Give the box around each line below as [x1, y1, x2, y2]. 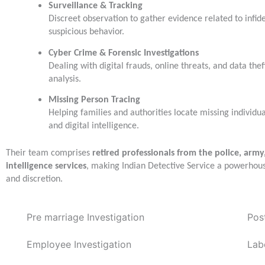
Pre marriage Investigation [27, 211, 144, 223]
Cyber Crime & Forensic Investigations [49, 48, 199, 58]
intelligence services [6, 161, 86, 172]
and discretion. [6, 174, 63, 185]
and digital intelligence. [49, 121, 139, 131]
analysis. [49, 74, 81, 84]
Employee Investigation [27, 238, 131, 250]
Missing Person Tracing [49, 95, 140, 105]
